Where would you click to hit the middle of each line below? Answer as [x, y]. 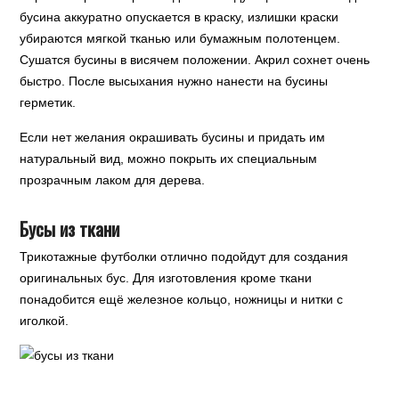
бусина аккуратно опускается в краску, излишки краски [179, 17]
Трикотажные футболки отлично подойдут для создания [184, 256]
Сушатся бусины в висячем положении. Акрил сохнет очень [195, 60]
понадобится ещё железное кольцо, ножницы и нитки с [182, 299]
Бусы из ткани [70, 228]
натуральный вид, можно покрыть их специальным [169, 159]
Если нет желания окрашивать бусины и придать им [173, 137]
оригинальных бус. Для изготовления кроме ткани [166, 278]
